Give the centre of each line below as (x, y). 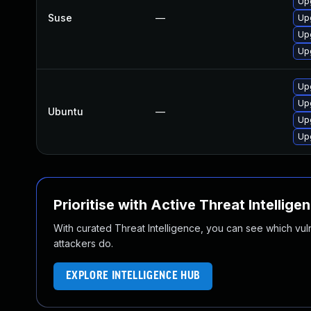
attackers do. (83, 243)
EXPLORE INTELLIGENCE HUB (133, 276)
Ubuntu (66, 111)
